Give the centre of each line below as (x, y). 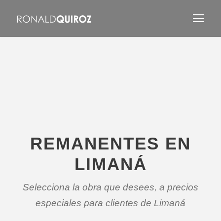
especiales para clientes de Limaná (110, 203)
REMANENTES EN (110, 143)
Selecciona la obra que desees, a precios (110, 187)
